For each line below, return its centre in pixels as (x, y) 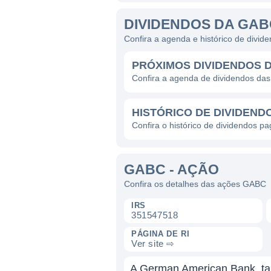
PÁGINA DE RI (161, 234)
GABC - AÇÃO (171, 169)
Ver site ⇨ (153, 243)
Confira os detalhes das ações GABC (195, 184)
